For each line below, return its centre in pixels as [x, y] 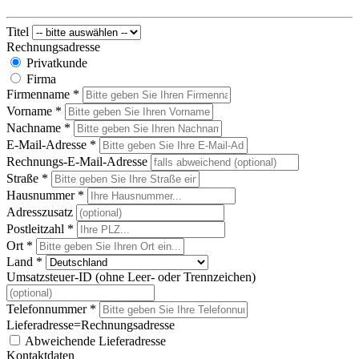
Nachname [35, 127]
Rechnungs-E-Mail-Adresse [77, 161]
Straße [24, 178]
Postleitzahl [37, 228]
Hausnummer [42, 195]
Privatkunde [57, 63]
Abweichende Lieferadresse [95, 341]
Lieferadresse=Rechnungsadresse [91, 325]
